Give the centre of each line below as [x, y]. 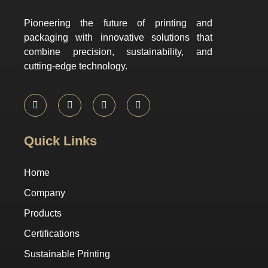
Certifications [52, 234]
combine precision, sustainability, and [118, 51]
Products [43, 214]
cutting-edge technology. [76, 66]
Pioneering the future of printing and [118, 23]
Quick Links [60, 141]
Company [45, 193]
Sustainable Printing [67, 254]
